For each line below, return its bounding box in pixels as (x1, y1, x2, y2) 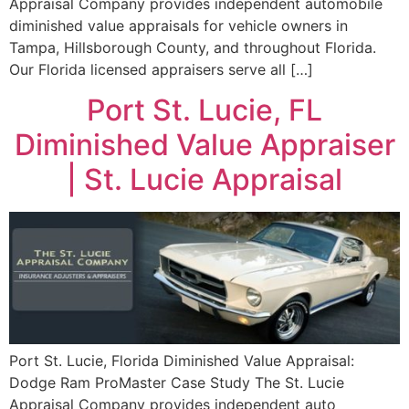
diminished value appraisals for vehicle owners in (9, 16, 348, 35)
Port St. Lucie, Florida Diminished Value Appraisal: (9, 351, 354, 370)
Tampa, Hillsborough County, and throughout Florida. (9, 37, 376, 57)
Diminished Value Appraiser (14, 126, 395, 163)
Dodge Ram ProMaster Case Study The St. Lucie (9, 372, 344, 392)
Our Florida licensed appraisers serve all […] (9, 59, 313, 79)
